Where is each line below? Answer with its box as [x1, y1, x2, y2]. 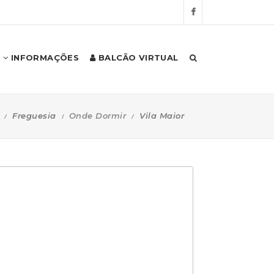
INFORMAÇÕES [8, 53, 80, 62]
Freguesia [12, 110, 56, 120]
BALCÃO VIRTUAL [95, 53, 179, 62]
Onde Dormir [68, 110, 126, 120]
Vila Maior [139, 110, 184, 120]
